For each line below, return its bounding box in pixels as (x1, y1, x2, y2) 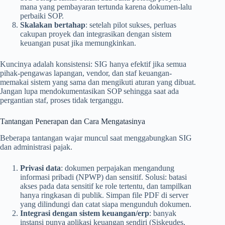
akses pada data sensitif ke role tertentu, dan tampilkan (20, 181, 191, 190)
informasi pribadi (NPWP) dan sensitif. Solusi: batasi (20, 172, 187, 181)
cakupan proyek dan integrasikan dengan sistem (20, 30, 171, 39)
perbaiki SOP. (20, 12, 64, 21)
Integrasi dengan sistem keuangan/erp (20, 208, 149, 217)
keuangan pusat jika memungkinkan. (20, 39, 136, 48)
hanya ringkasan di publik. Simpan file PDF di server (20, 190, 188, 199)
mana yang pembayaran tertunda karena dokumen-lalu (20, 3, 192, 12)
